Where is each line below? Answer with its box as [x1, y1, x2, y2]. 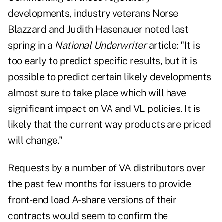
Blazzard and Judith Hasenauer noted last [8, 23, 188, 36]
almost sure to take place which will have [8, 87, 186, 99]
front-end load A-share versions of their [8, 194, 176, 206]
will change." [8, 134, 63, 147]
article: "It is [146, 39, 200, 52]
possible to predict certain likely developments [8, 71, 211, 83]
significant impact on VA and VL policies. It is [8, 103, 200, 115]
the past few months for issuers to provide [8, 178, 191, 190]
